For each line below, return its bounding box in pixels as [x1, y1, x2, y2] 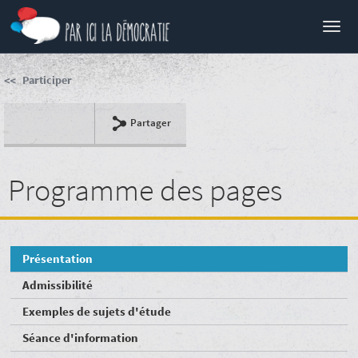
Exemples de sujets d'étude [22, 304, 172, 319]
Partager [130, 116, 172, 129]
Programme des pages [8, 171, 282, 209]
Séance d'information [22, 330, 139, 345]
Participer [22, 73, 72, 87]
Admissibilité [22, 277, 93, 292]
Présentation [22, 251, 93, 266]
